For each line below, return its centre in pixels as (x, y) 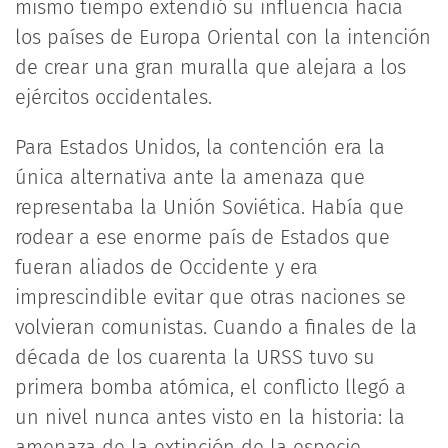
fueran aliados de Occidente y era (166, 267)
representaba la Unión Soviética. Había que (209, 207)
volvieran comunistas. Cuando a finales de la (216, 327)
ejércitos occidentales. (113, 97)
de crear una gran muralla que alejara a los (210, 67)
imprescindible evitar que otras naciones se (210, 297)
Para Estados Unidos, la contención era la (200, 147)
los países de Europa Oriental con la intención (223, 37)
